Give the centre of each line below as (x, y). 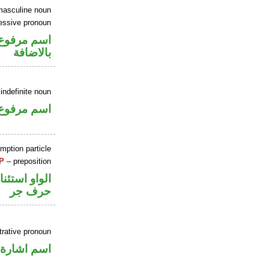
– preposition (28, 162)
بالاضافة (32, 52)
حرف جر (31, 191)
